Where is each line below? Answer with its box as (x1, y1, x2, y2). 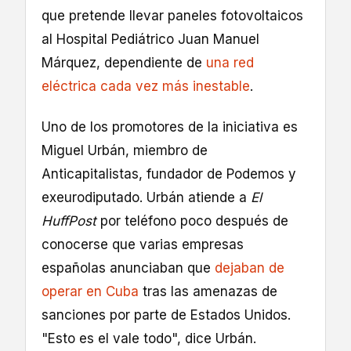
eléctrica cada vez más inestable (42, 78, 250, 94)
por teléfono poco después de (96, 213, 288, 230)
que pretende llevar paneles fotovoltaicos (42, 8, 303, 24)
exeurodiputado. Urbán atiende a (42, 190, 251, 206)
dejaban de (215, 260, 284, 277)
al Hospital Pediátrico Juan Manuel (42, 31, 259, 47)
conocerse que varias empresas (42, 237, 244, 253)
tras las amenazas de (139, 284, 277, 300)
